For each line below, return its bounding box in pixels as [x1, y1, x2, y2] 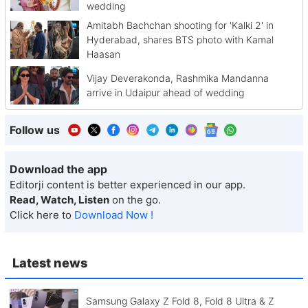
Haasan [86, 48, 120, 60]
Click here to [10, 208, 74, 222]
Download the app [10, 162, 107, 177]
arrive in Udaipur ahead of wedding [86, 87, 244, 99]
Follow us [10, 122, 60, 137]
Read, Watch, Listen [10, 193, 109, 207]
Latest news [12, 254, 87, 270]
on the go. [112, 193, 161, 207]
